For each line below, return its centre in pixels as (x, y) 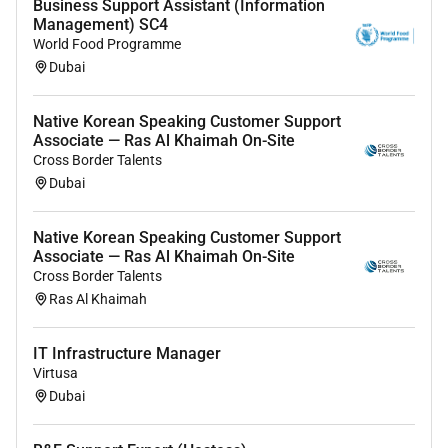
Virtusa (55, 373)
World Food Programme (107, 44)
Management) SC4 (100, 25)
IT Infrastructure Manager (127, 354)
